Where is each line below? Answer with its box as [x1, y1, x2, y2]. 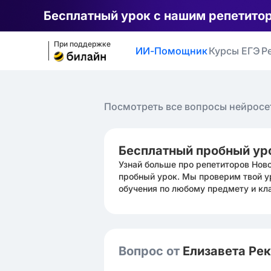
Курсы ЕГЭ [209, 45, 260, 57]
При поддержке [54, 39, 111, 48]
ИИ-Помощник [135, 45, 207, 57]
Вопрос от [119, 244, 183, 258]
